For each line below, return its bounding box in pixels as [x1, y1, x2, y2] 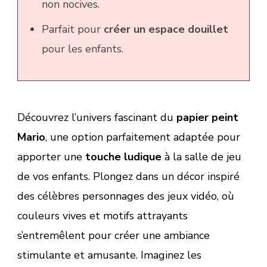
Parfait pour [41, 21, 104, 36]
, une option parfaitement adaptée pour [45, 129, 240, 144]
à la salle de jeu [162, 149, 241, 164]
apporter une [17, 149, 85, 164]
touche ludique [85, 149, 162, 164]
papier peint [176, 110, 238, 125]
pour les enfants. [41, 41, 123, 56]
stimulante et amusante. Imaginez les [17, 247, 201, 262]
